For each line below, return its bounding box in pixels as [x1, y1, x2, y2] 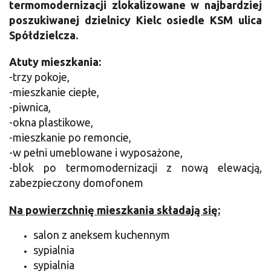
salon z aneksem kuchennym [33, 229, 172, 241]
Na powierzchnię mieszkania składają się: [9, 204, 220, 217]
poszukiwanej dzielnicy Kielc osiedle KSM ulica [9, 14, 262, 27]
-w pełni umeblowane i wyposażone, [9, 146, 183, 159]
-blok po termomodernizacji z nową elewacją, [9, 162, 262, 174]
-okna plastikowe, [9, 116, 93, 129]
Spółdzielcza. [9, 29, 80, 42]
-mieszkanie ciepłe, [9, 86, 99, 99]
